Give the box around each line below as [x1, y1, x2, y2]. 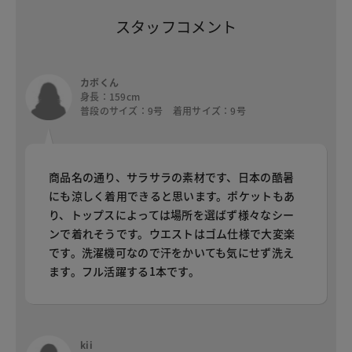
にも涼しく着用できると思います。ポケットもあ [49, 188, 295, 204]
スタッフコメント [115, 15, 237, 38]
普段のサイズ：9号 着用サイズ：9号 [80, 104, 247, 118]
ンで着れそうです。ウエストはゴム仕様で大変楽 [49, 225, 295, 242]
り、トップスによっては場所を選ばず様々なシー [49, 207, 295, 223]
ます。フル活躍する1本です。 [49, 263, 200, 280]
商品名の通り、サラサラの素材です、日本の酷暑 [49, 169, 295, 185]
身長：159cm [80, 90, 141, 104]
